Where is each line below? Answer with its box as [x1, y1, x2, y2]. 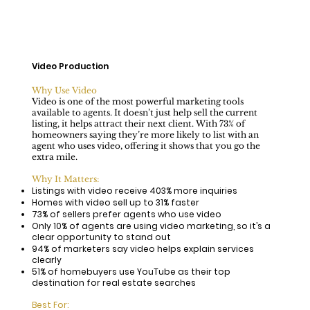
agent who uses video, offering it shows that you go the [31, 140, 260, 151]
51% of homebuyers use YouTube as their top [31, 265, 230, 277]
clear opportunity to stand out [31, 230, 171, 243]
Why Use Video [31, 84, 97, 95]
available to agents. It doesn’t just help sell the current [31, 107, 257, 118]
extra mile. [31, 151, 77, 162]
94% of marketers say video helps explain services [31, 242, 254, 255]
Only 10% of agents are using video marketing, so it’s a [31, 219, 271, 232]
